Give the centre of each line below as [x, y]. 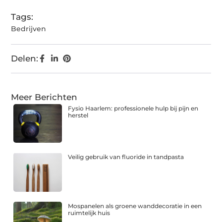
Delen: [25, 59]
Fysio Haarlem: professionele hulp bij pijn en [133, 109]
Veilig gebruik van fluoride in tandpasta [126, 157]
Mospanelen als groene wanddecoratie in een [135, 206]
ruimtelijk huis [89, 213]
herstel [78, 115]
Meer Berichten [44, 97]
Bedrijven [29, 29]
